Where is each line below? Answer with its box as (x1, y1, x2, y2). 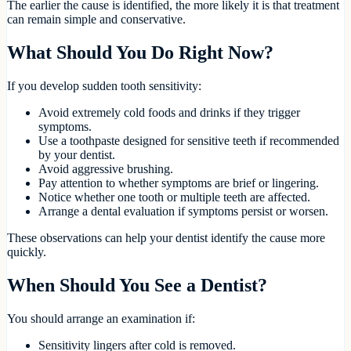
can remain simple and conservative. (7, 12, 186, 26)
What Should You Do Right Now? (7, 42, 273, 63)
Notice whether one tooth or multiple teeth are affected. (38, 190, 310, 204)
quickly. (7, 244, 46, 259)
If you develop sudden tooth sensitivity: (7, 78, 201, 92)
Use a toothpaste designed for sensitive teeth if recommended (38, 133, 339, 147)
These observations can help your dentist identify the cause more (7, 230, 325, 244)
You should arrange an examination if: (7, 311, 195, 325)
